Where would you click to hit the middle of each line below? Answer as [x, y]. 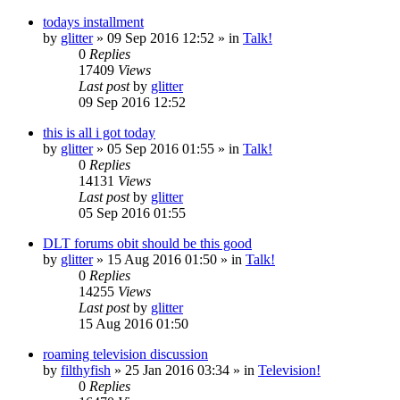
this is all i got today [99, 132]
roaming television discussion [125, 354]
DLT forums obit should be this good [147, 243]
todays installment [93, 21]
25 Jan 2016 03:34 [177, 370]
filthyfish [86, 370]
